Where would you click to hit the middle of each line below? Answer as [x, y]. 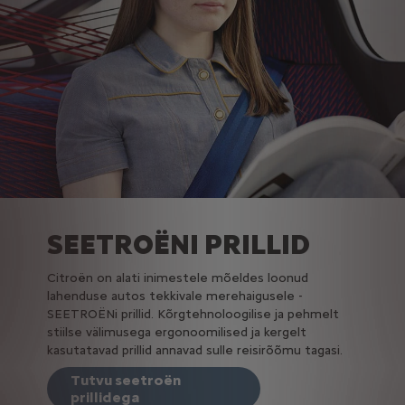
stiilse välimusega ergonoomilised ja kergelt [176, 333]
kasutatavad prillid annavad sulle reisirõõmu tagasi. [194, 351]
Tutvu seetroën [125, 381]
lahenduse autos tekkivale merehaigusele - [174, 297]
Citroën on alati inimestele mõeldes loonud [177, 278]
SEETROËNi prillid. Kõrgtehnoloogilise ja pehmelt [193, 315]
